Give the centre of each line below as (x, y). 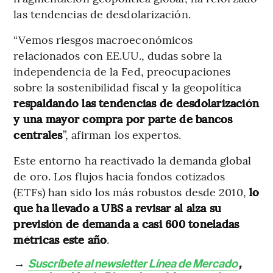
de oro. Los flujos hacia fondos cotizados (119, 175)
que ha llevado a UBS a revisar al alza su (118, 207)
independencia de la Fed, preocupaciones (122, 71)
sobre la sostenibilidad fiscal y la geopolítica (128, 87)
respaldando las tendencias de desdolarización (136, 102)
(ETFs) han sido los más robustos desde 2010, (131, 191)
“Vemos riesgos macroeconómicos (103, 39)
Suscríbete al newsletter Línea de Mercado (133, 263)
